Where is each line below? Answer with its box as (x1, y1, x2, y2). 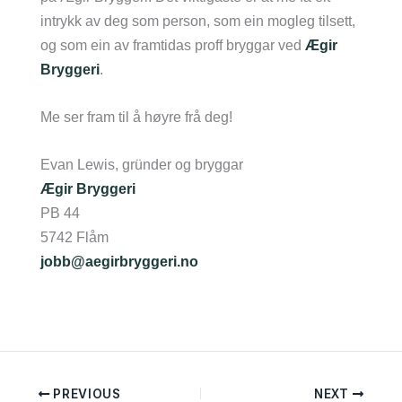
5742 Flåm (39, 229, 109, 246)
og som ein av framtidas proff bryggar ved (39, 36, 305, 53)
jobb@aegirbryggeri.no (39, 253, 198, 270)
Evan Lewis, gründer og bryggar (39, 156, 243, 173)
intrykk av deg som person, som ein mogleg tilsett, (39, 12, 355, 29)
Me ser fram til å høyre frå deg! (39, 108, 232, 125)
